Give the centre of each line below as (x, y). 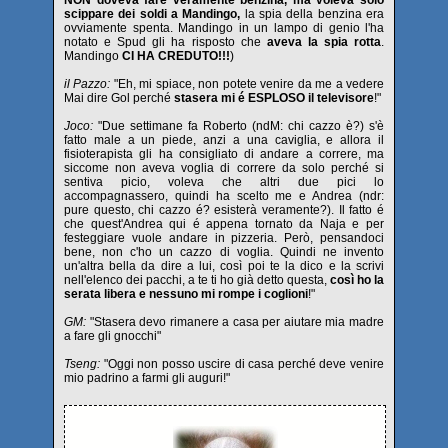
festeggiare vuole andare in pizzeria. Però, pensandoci (224, 238)
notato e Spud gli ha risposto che (165, 42)
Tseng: (84, 364)
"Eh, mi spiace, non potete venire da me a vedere (247, 84)
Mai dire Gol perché (119, 98)
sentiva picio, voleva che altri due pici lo (224, 182)
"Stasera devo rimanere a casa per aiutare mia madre (235, 322)
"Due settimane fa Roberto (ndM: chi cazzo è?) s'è (241, 126)
